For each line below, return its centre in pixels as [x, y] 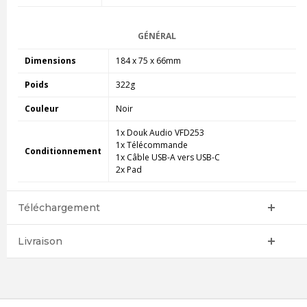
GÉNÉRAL [157, 36]
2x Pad [128, 169]
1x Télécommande [151, 145]
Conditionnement [63, 151]
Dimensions [50, 60]
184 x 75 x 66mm [148, 60]
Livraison [40, 241]
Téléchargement [59, 207]
